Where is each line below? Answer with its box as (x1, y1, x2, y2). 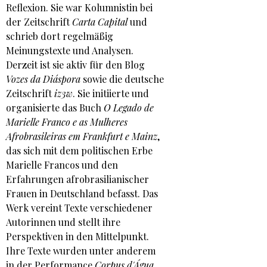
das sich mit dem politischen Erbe (6, 144, 153, 157)
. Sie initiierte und (73, 86, 149, 100)
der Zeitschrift (6, 15, 72, 28)
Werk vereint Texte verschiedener (6, 201, 153, 214)
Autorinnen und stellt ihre (6, 215, 120, 228)
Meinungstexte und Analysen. (6, 44, 133, 57)
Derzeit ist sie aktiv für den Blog (6, 58, 145, 71)
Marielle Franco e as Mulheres (6, 115, 128, 128)
